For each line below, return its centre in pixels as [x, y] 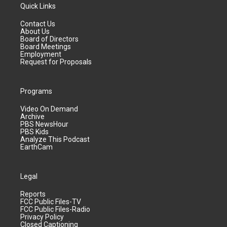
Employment [41, 54]
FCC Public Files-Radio [55, 209]
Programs [36, 91]
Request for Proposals [56, 62]
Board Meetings [46, 47]
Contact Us [38, 24]
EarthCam [36, 147]
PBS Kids [34, 132]
